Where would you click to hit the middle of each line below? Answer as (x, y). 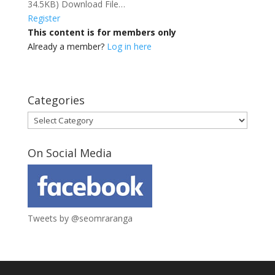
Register (44, 18)
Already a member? (67, 46)
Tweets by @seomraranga (80, 218)
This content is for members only (102, 32)
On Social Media (69, 153)
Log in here (129, 46)
